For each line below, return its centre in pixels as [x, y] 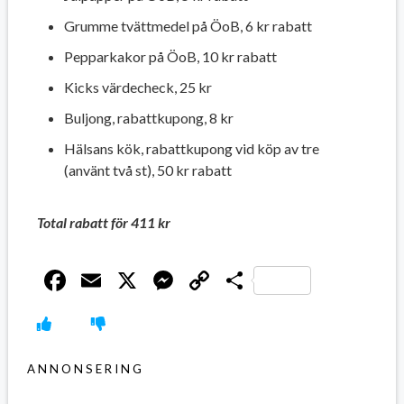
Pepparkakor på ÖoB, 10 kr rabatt [170, 56]
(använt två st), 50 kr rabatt [147, 170]
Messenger [246, 280]
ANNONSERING [85, 368]
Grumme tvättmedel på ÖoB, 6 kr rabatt [188, 25]
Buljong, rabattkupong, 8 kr [148, 117]
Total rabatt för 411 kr [103, 222]
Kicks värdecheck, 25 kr [138, 87]
